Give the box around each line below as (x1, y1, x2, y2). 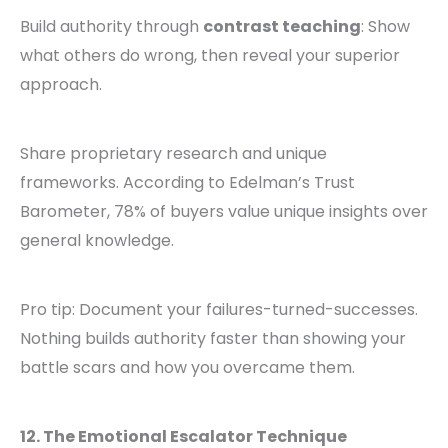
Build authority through (20, 15, 203, 39)
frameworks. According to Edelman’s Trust (20, 171, 355, 195)
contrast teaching (203, 15, 361, 39)
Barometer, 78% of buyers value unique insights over (20, 200, 428, 224)
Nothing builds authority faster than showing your (20, 327, 406, 351)
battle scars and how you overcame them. (20, 356, 355, 380)
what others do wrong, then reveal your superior (20, 44, 400, 68)
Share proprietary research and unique (20, 142, 327, 166)
